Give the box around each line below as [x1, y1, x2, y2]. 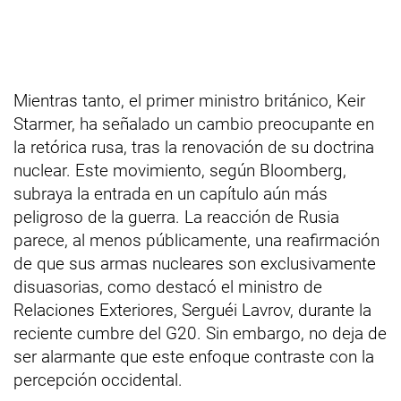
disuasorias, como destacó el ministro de [13, 277, 322, 297]
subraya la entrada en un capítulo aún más [13, 183, 328, 204]
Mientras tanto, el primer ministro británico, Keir [13, 90, 365, 111]
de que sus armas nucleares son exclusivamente [13, 253, 376, 274]
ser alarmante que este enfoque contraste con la [13, 346, 374, 367]
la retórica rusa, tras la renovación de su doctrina [13, 137, 374, 158]
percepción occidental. [13, 370, 183, 390]
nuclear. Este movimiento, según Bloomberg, [13, 160, 346, 181]
